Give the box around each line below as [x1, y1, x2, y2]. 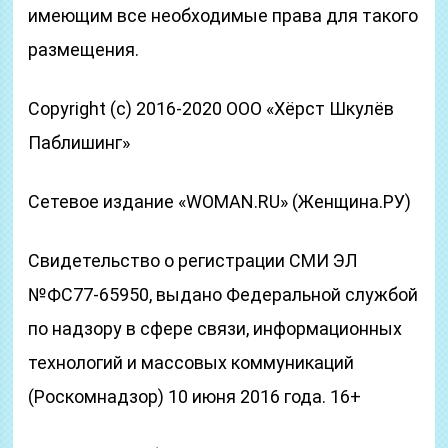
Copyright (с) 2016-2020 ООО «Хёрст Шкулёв [28, 98, 395, 119]
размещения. [28, 39, 140, 60]
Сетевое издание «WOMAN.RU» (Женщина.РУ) [28, 191, 412, 212]
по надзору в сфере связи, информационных [28, 318, 403, 339]
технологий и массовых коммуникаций [28, 352, 355, 373]
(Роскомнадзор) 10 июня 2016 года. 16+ [28, 386, 362, 407]
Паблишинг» [28, 132, 131, 153]
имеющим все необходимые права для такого [28, 5, 419, 26]
